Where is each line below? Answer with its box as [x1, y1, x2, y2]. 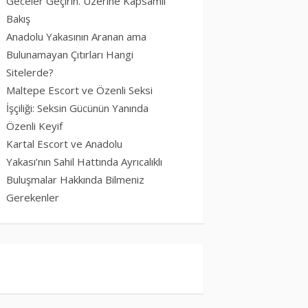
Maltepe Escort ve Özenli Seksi [6, 82, 153, 97]
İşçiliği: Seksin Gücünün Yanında [6, 100, 148, 115]
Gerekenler [6, 190, 59, 204]
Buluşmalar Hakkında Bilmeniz [6, 172, 144, 186]
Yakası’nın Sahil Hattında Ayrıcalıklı [6, 154, 162, 168]
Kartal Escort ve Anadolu [6, 136, 122, 151]
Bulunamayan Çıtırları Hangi [6, 47, 133, 61]
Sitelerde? [6, 65, 54, 79]
